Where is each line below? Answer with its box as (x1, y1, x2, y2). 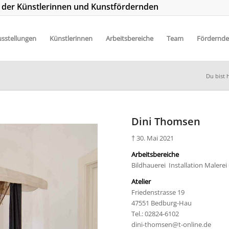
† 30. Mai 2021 (131, 133, 174, 143)
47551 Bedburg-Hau (131, 198, 192, 208)
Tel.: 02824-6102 (131, 209, 179, 219)
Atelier (131, 177, 151, 187)
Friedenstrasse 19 (131, 188, 185, 197)
